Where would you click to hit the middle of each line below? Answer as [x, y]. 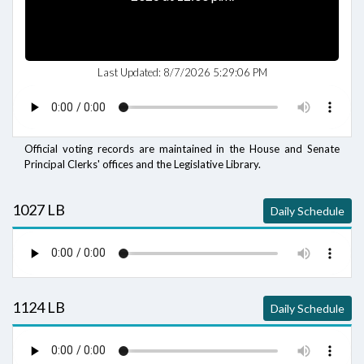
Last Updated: [130, 72]
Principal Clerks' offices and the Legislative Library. [143, 164]
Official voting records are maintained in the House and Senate [182, 149]
